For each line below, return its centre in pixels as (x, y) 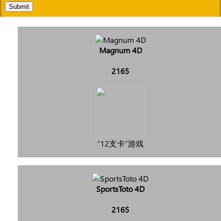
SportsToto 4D (120, 188)
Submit (19, 7)
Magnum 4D (120, 50)
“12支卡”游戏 (120, 143)
